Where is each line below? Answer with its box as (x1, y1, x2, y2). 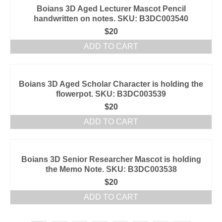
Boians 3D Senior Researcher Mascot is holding (21, 155, 201, 164)
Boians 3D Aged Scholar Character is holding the (19, 80, 203, 88)
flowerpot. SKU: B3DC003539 (56, 90, 166, 98)
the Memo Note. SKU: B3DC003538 (45, 165, 177, 173)
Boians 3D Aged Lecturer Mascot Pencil (36, 4, 186, 13)
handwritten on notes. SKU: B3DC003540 (34, 14, 188, 23)
